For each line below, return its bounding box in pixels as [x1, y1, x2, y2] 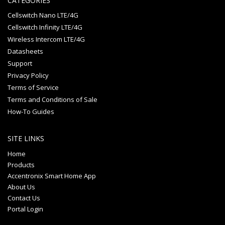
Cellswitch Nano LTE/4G [8, 11, 78, 20]
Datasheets [8, 47, 43, 56]
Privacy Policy [8, 71, 49, 80]
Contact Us [8, 193, 40, 203]
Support [8, 59, 32, 68]
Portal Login [8, 204, 43, 214]
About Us [8, 182, 35, 192]
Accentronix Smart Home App [8, 171, 96, 181]
